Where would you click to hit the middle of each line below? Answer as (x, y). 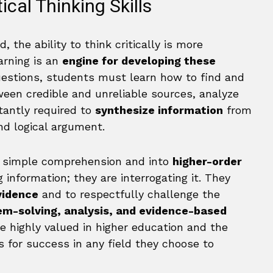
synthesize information (159, 110)
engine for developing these (139, 61)
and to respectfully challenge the (129, 194)
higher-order (207, 161)
